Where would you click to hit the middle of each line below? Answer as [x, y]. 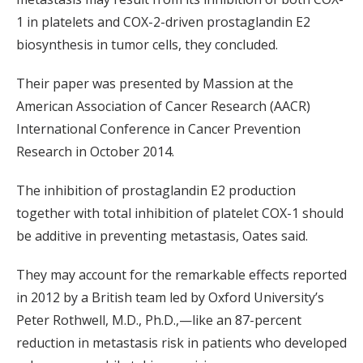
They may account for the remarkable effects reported [181, 274]
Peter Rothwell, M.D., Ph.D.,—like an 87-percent [159, 320]
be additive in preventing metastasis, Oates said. [162, 235]
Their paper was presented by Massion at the [155, 83]
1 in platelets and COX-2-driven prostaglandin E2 [163, 21]
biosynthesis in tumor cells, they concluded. [147, 44]
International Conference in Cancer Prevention [158, 128]
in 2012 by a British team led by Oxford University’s [170, 297]
